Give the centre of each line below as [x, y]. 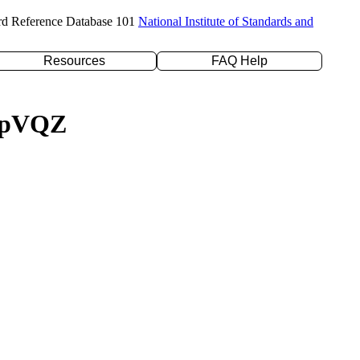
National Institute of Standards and [226, 21]
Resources [74, 61]
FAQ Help [239, 61]
